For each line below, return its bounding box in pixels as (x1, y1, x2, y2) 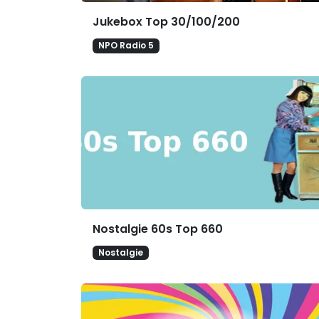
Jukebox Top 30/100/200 (93, 14, 240, 31)
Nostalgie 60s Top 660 (93, 220, 223, 237)
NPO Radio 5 (98, 39, 154, 52)
